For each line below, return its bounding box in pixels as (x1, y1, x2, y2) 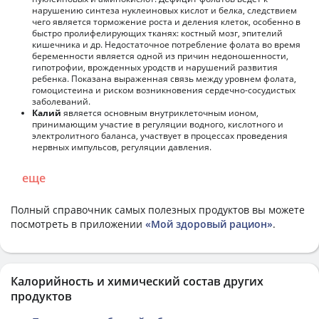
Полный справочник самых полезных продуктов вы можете (11, 202, 305, 216)
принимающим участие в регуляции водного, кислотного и (32, 117, 283, 130)
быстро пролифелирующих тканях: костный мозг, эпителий (32, 26, 283, 39)
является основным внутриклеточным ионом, (61, 106, 258, 119)
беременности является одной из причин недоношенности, (32, 49, 288, 62)
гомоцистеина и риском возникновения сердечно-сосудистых (32, 83, 296, 96)
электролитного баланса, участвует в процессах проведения (32, 129, 288, 142)
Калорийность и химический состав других (11, 273, 263, 289)
